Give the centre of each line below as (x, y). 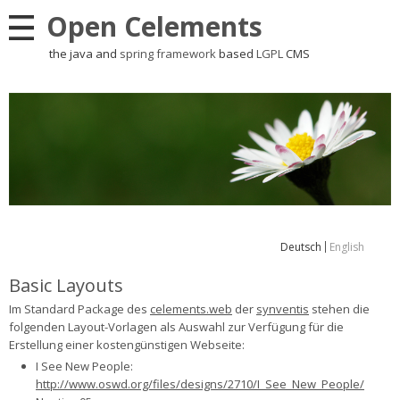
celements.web (191, 309)
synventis (283, 309)
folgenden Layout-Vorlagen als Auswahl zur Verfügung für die (176, 327)
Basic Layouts (66, 286)
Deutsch (301, 247)
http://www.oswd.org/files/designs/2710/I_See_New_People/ (200, 384)
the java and (83, 54)
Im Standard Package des (79, 309)
